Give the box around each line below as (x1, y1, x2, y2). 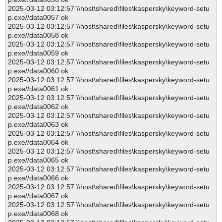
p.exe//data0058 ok (8, 31, 68, 40)
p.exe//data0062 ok (8, 103, 68, 111)
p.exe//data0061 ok (8, 85, 68, 93)
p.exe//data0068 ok (8, 210, 68, 218)
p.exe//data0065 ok (8, 156, 68, 165)
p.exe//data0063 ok (8, 120, 68, 129)
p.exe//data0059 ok (8, 49, 68, 57)
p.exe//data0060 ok (8, 67, 68, 75)
